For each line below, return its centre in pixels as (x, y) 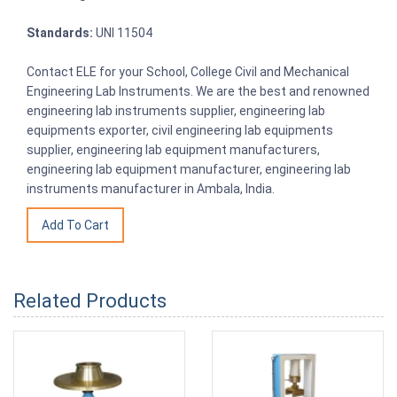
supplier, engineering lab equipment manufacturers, (173, 149)
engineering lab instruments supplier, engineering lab (176, 110)
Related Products (90, 300)
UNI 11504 (123, 32)
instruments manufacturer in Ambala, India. (151, 188)
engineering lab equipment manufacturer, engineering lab (189, 169)
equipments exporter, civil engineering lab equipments (180, 130)
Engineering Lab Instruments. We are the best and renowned (198, 91)
